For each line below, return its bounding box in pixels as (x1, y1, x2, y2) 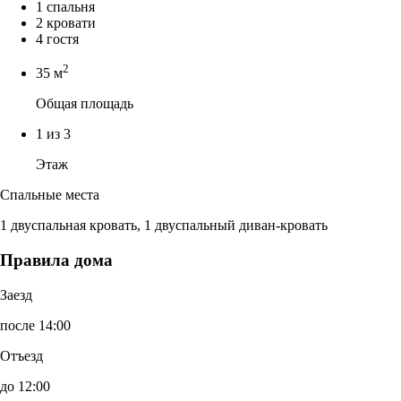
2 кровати (36, 14, 96, 30)
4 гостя (36, 30, 79, 47)
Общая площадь (36, 96, 133, 112)
